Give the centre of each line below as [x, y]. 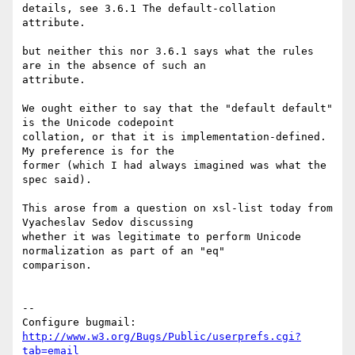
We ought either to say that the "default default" [177, 109]
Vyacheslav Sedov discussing [108, 223]
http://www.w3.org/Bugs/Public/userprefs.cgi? [162, 337]
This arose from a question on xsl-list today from [177, 208]
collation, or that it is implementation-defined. [174, 137]
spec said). [57, 180]
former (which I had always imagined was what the [174, 166]
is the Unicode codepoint [98, 123]
